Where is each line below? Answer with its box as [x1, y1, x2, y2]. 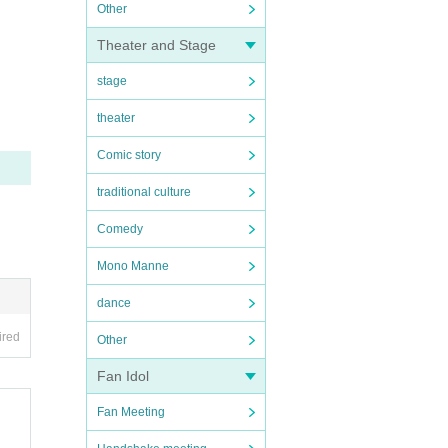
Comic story [97, 148, 161, 162]
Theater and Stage [97, 37, 216, 53]
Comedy [97, 222, 143, 236]
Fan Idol [97, 368, 149, 384]
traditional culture [97, 185, 191, 199]
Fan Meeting [97, 405, 165, 419]
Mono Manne [97, 259, 169, 273]
